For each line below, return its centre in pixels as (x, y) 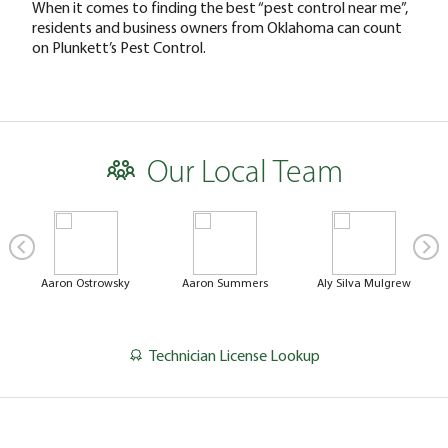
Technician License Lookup (234, 354)
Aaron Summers (224, 282)
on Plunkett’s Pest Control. (119, 46)
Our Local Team (244, 173)
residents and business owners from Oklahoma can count (217, 26)
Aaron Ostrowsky (85, 282)
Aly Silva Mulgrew (363, 282)
